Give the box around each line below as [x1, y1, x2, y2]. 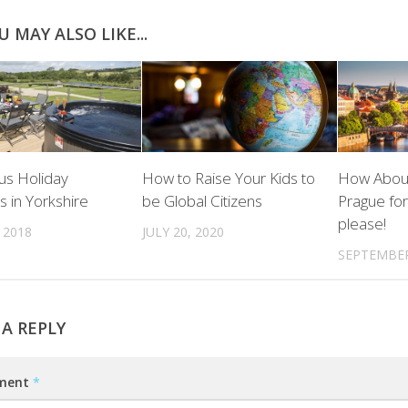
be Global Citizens [142, 190, 263, 212]
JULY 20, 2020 [142, 223, 225, 241]
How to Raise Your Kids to [142, 168, 316, 189]
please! [337, 213, 386, 235]
